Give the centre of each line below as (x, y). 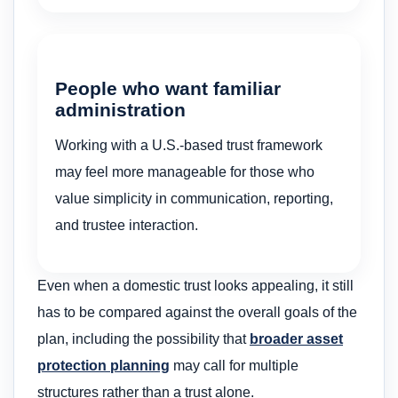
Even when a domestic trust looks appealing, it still (195, 286)
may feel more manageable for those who (185, 172)
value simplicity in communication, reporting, (194, 199)
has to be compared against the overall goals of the (197, 313)
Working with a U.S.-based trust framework (189, 146)
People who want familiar (168, 88)
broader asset (296, 339)
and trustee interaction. (127, 226)
